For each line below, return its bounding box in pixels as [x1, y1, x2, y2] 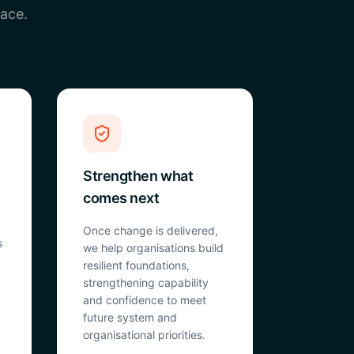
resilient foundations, [83, 258, 190, 272]
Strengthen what [83, 168, 194, 184]
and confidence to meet [83, 293, 206, 307]
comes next [83, 190, 160, 206]
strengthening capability [83, 276, 209, 289]
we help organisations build [83, 241, 224, 254]
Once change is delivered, [83, 224, 218, 237]
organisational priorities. [83, 328, 205, 341]
